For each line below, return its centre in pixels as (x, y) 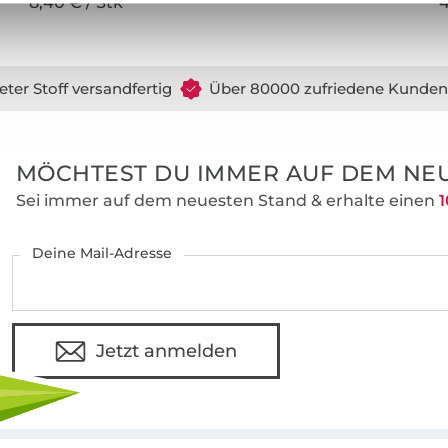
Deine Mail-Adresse (102, 253)
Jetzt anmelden (167, 351)
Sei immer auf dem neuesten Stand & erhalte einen (227, 201)
